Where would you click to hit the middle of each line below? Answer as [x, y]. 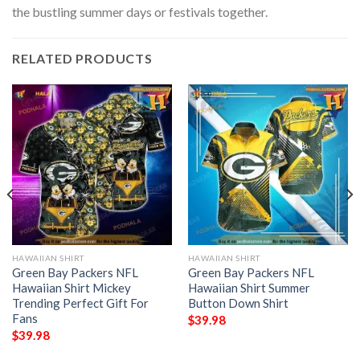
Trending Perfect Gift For [80, 303]
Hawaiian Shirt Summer [249, 288]
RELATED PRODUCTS [82, 59]
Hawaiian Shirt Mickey [71, 288]
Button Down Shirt [238, 303]
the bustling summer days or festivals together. [140, 11]
